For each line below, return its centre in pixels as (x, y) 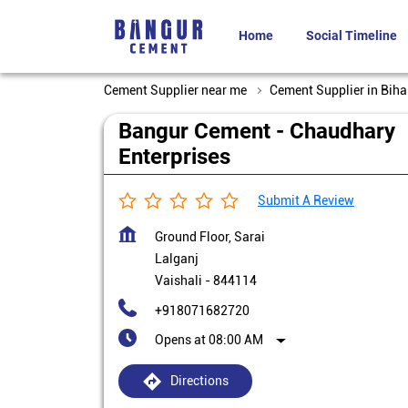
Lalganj (177, 259)
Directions (199, 381)
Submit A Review (306, 200)
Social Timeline (352, 36)
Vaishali (178, 280)
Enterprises (174, 157)
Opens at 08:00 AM (209, 340)
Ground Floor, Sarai (210, 237)
